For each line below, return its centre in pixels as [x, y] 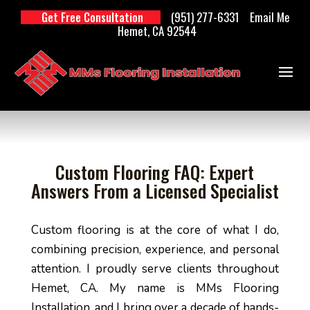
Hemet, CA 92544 [157, 31]
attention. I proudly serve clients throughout [155, 269]
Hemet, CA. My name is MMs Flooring [155, 288]
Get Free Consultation [92, 17]
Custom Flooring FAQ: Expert [155, 172]
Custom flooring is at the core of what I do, [155, 230]
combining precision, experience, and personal [155, 249]
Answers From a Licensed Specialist [155, 191]
